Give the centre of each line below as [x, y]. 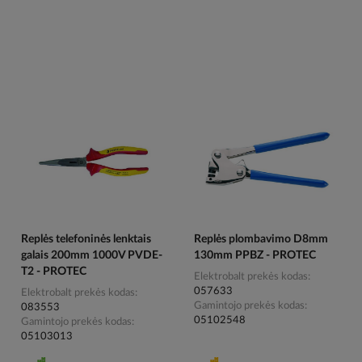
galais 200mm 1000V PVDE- [92, 256]
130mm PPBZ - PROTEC [255, 256]
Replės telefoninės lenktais [86, 240]
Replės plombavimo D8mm [261, 240]
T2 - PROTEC [54, 272]
